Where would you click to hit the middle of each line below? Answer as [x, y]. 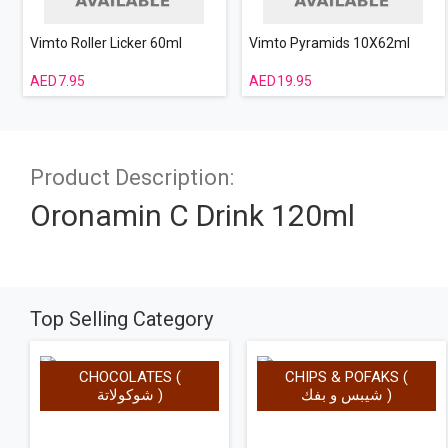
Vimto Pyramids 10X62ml [329, 43]
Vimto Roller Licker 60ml [106, 43]
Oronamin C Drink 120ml [192, 215]
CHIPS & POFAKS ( [346, 377]
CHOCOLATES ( [129, 377]
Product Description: [132, 177]
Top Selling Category [121, 319]
